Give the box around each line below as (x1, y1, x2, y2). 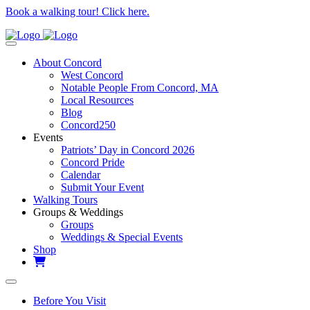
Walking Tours (33, 194, 98, 206)
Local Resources (61, 94, 134, 106)
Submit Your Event (61, 181, 144, 193)
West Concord (61, 69, 123, 81)
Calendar (61, 169, 100, 181)
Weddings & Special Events (61, 231, 183, 243)
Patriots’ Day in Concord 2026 (61, 144, 194, 156)
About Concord (33, 57, 102, 69)
